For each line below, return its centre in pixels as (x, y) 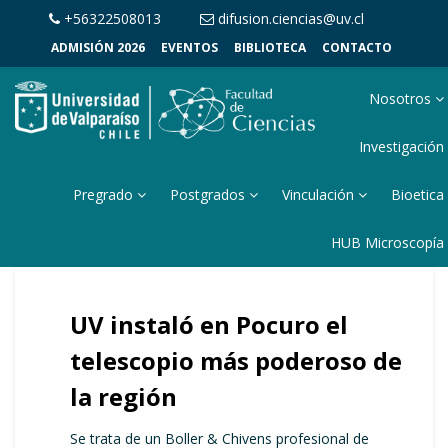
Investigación (402, 146)
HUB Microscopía (388, 242)
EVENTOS (189, 47)
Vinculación (320, 194)
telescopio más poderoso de (236, 360)
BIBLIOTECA (270, 47)
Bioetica (418, 194)
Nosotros (402, 98)
